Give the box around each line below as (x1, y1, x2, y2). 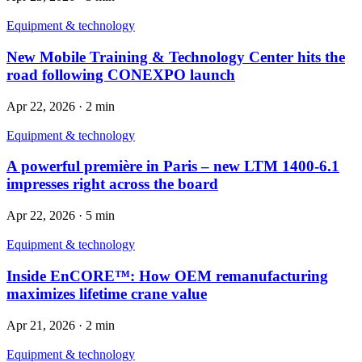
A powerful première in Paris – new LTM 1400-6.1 (6, 158, 339, 175)
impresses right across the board (6, 175, 218, 193)
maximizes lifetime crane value (6, 284, 207, 302)
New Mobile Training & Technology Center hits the (6, 48, 345, 65)
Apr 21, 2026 (6, 318, 75, 332)
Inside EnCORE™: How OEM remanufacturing (6, 267, 328, 284)
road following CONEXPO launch (6, 65, 235, 83)
